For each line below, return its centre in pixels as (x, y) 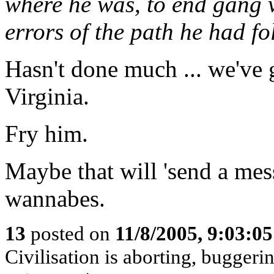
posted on (70, 233)
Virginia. (47, 96)
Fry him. (46, 134)
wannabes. (55, 198)
